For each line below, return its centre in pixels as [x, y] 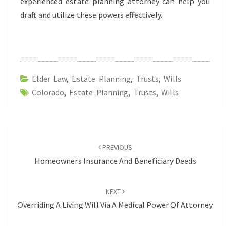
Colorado [48, 92]
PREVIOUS [116, 147]
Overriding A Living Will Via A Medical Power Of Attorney [115, 205]
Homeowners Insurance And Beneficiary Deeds [115, 161]
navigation [33, 143]
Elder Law [49, 79]
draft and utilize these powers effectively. [91, 15]
